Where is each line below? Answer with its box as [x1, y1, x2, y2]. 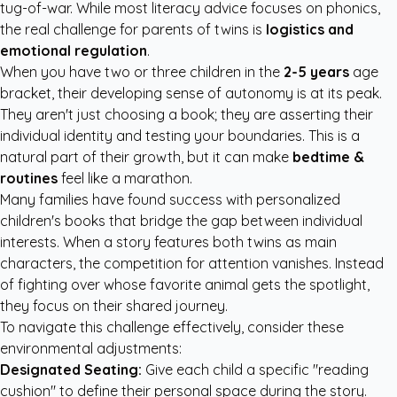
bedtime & [292, 148, 364, 166]
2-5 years [284, 63, 349, 81]
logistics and [266, 20, 354, 38]
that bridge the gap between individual [105, 212, 362, 230]
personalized [256, 191, 340, 208]
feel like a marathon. [58, 169, 192, 187]
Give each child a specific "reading [142, 361, 369, 378]
